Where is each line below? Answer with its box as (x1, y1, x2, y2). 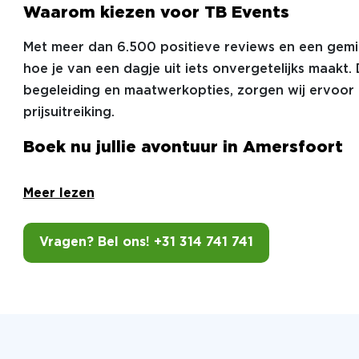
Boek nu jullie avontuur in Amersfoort (22, 140, 343, 155)
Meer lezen (22, 188, 95, 200)
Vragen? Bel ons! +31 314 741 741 (38, 236, 253, 248)
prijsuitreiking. (22, 107, 115, 119)
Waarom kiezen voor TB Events (22, 6, 289, 20)
